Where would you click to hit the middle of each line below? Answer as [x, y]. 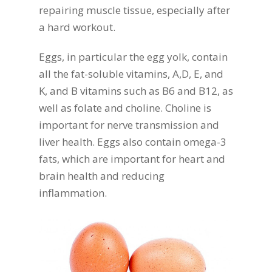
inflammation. [73, 193]
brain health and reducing [102, 176]
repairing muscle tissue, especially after [134, 10]
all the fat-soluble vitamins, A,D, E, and [131, 74]
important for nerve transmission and [129, 125]
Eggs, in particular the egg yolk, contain [133, 57]
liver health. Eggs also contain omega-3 [133, 142]
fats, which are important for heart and [132, 159]
